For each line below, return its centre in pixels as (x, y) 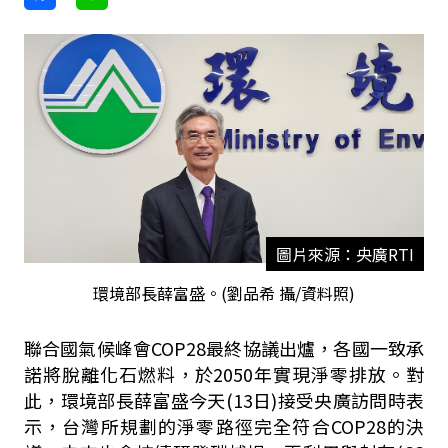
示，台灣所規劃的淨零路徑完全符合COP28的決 (224, 426)
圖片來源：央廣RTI (344, 254)
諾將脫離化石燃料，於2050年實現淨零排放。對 (224, 374)
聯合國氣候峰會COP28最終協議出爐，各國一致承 (224, 348)
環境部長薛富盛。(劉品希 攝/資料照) (223, 293)
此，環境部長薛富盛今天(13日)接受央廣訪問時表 (224, 400)
